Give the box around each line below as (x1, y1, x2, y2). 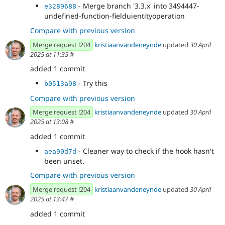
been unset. (44, 156, 84, 166)
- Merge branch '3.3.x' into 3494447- (76, 1, 199, 11)
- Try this (76, 78, 107, 88)
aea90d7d (44, 147, 76, 155)
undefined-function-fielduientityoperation (44, 11, 185, 21)
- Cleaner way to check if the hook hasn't (76, 146, 214, 156)
